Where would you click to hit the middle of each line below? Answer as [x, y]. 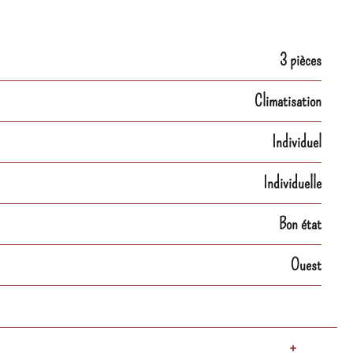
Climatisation [288, 101]
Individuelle [292, 183]
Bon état [300, 224]
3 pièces [301, 60]
